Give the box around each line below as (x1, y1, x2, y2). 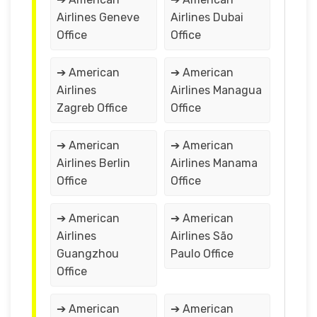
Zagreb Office (57, 100, 127, 115)
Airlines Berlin (57, 156, 130, 170)
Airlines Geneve (57, 10, 139, 24)
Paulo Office (170, 246, 234, 260)
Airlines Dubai (170, 10, 243, 24)
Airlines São (170, 229, 233, 243)
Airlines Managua (170, 83, 262, 97)
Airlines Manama (170, 156, 258, 170)
